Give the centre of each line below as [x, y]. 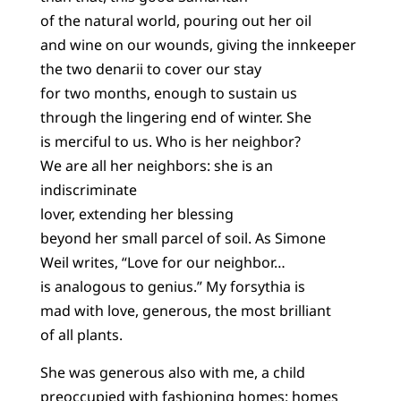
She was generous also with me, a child [172, 372]
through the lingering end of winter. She [175, 118]
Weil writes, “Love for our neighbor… [162, 263]
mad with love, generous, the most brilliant [185, 311]
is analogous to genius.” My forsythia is [172, 287]
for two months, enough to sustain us [168, 94]
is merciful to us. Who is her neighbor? [170, 142]
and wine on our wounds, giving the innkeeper [198, 45]
